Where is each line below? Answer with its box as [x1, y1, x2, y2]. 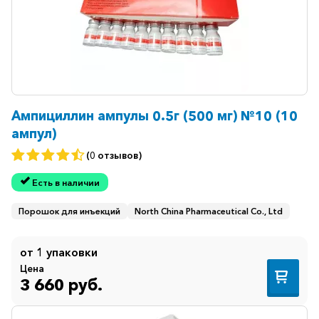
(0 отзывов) [86, 149, 142, 161]
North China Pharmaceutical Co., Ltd [135, 205, 283, 216]
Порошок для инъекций [19, 205, 120, 216]
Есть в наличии [31, 177, 100, 188]
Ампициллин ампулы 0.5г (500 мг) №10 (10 [11, 108, 298, 125]
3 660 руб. [20, 275, 103, 296]
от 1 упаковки [20, 244, 98, 259]
